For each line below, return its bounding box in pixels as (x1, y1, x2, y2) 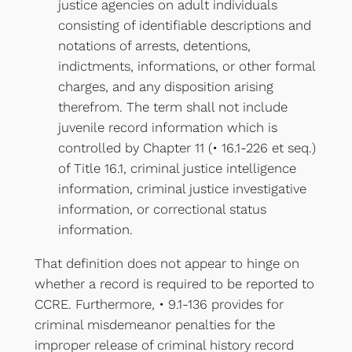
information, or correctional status (57, 201, 266, 218)
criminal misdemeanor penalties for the (34, 316, 275, 332)
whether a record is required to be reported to (34, 275, 314, 291)
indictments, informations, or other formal (57, 58, 315, 75)
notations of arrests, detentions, (57, 38, 251, 54)
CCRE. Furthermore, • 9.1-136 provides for (34, 295, 284, 312)
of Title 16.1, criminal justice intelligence (57, 160, 296, 177)
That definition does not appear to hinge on (34, 255, 299, 271)
